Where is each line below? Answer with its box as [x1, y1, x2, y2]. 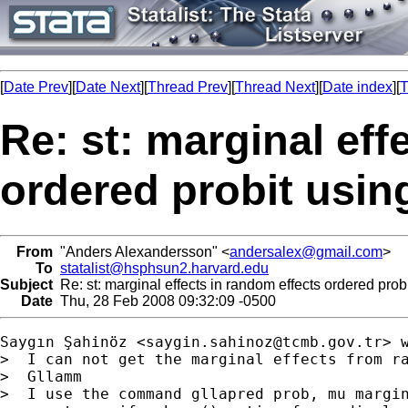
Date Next [76, 79, 140, 95]
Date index [322, 79, 393, 95]
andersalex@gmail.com [229, 243, 382, 260]
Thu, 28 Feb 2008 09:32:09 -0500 [53, 292, 276, 309]
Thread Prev [148, 79, 228, 95]
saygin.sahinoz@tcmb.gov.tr [146, 332, 382, 351]
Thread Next [235, 79, 315, 95]
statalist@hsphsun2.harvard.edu [60, 260, 269, 276]
